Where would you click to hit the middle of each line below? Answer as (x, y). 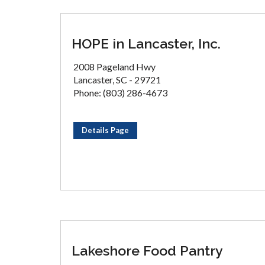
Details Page (105, 130)
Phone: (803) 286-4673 (120, 93)
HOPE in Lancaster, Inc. (146, 43)
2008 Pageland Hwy (114, 67)
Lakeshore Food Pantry (147, 251)
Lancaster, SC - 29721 (117, 80)
